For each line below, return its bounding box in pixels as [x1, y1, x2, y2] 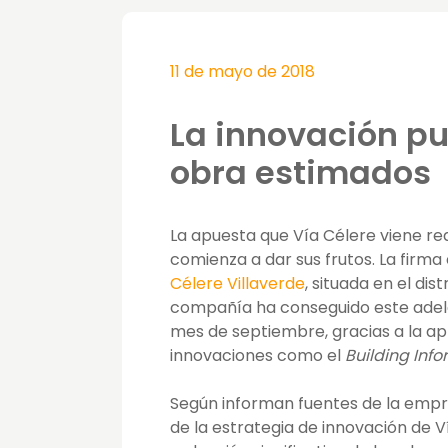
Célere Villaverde [170, 272, 305, 296]
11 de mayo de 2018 [170, 60, 315, 84]
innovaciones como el [170, 344, 345, 368]
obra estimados [170, 150, 431, 196]
